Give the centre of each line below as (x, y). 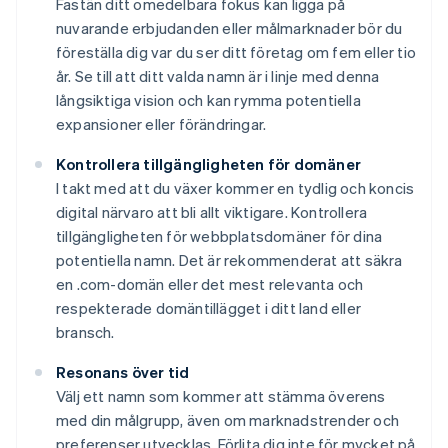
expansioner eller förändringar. (161, 124)
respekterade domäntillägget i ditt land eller (208, 308)
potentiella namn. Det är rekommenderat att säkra (229, 260)
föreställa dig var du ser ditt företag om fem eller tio (236, 52)
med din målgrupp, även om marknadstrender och (228, 420)
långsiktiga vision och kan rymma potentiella (208, 100)
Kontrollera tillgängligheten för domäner (208, 164)
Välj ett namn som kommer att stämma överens (221, 396)
